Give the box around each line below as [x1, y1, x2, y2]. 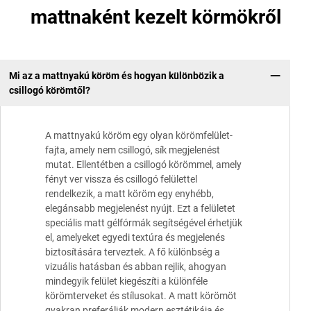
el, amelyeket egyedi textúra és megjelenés [45, 232, 225, 244]
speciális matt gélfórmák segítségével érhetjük [45, 217, 242, 229]
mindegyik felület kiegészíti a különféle [45, 276, 208, 287]
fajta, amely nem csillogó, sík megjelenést [45, 144, 220, 156]
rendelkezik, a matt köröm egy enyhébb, [45, 188, 214, 200]
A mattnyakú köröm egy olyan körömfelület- [45, 130, 233, 142]
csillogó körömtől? [8, 84, 90, 96]
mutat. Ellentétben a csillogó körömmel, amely [45, 159, 242, 171]
